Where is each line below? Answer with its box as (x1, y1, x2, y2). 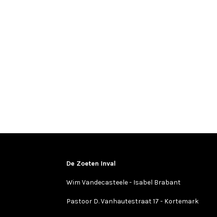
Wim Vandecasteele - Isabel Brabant (66, 178, 181, 186)
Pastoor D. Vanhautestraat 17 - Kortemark (66, 197, 200, 205)
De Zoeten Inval (66, 159, 118, 168)
